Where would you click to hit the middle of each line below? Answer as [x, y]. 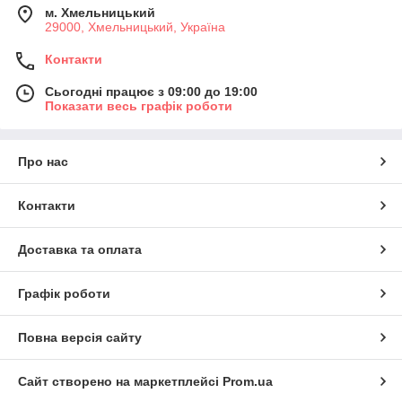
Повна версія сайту [80, 337]
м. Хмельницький [100, 12]
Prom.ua [248, 381]
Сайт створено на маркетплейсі [120, 381]
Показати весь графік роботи [139, 105]
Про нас [43, 161]
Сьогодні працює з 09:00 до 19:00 [151, 91]
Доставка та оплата [80, 249]
